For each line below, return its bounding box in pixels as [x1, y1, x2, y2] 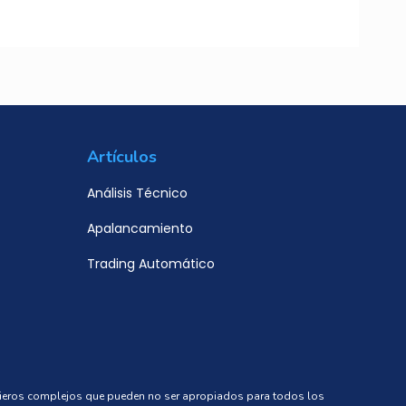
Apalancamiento [87, 219, 193, 238]
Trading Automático [87, 255, 215, 274]
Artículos [87, 146, 157, 169]
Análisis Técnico [87, 184, 188, 203]
